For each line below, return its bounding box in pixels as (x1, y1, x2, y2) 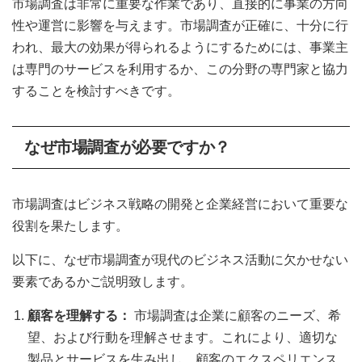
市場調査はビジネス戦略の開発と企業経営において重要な (12, 196, 348, 211)
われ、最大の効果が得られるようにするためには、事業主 (12, 40, 348, 54)
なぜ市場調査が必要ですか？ (24, 137, 230, 156)
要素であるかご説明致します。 (12, 274, 193, 288)
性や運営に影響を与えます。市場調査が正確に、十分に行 (12, 18, 348, 32)
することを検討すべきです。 (12, 83, 180, 98)
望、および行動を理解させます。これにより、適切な (27, 330, 339, 344)
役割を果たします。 (12, 218, 128, 233)
